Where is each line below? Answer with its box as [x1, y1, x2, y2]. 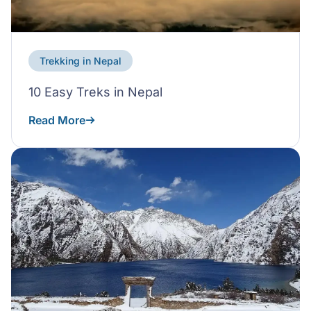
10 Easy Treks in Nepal [28, 85, 162, 100]
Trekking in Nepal [40, 55, 121, 67]
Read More [28, 113, 85, 128]
